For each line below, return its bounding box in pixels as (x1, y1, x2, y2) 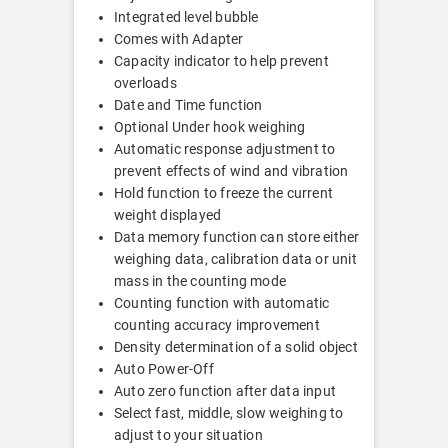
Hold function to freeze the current (114, 185, 333, 202)
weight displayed (114, 207, 222, 224)
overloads (114, 75, 177, 92)
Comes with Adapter (114, 31, 244, 48)
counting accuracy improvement (114, 317, 320, 334)
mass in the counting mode (114, 273, 286, 290)
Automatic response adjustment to (114, 141, 336, 158)
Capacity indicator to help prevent (114, 53, 329, 70)
